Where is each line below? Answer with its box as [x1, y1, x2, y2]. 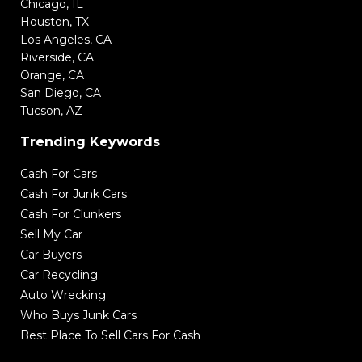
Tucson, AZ [20, 103, 82, 118]
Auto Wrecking [20, 288, 106, 302]
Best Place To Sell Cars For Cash [20, 328, 200, 343]
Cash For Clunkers [20, 207, 121, 221]
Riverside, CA [20, 50, 94, 65]
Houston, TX [20, 15, 89, 29]
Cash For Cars [20, 166, 97, 181]
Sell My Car [20, 227, 82, 242]
